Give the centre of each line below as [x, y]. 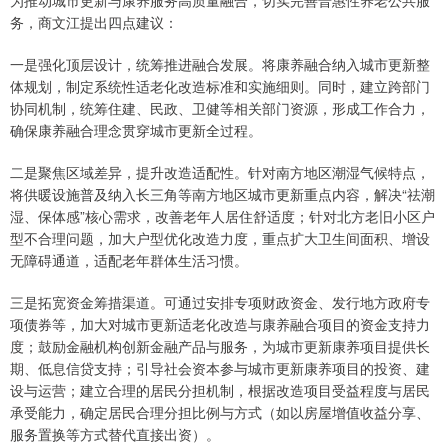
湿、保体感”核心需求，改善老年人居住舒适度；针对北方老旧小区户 [222, 216]
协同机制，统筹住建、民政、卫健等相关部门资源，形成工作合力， [220, 108]
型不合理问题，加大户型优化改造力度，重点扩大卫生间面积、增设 [220, 238]
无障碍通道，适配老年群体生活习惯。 [129, 260]
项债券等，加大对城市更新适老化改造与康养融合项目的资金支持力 [220, 324]
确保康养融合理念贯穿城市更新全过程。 [136, 130]
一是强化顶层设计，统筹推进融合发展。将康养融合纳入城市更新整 [220, 64]
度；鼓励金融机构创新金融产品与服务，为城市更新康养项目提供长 [220, 346]
